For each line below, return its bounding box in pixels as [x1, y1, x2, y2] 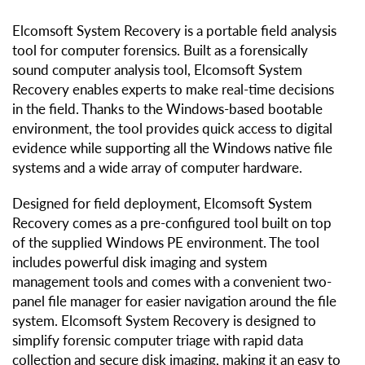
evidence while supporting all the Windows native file [12, 139, 332, 157]
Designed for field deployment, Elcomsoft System [12, 195, 312, 213]
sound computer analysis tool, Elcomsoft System [12, 61, 302, 79]
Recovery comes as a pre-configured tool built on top [12, 214, 332, 232]
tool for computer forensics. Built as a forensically [12, 42, 308, 59]
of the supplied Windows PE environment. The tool [12, 234, 319, 252]
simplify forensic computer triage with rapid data [12, 332, 303, 350]
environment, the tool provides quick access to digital [12, 120, 332, 138]
